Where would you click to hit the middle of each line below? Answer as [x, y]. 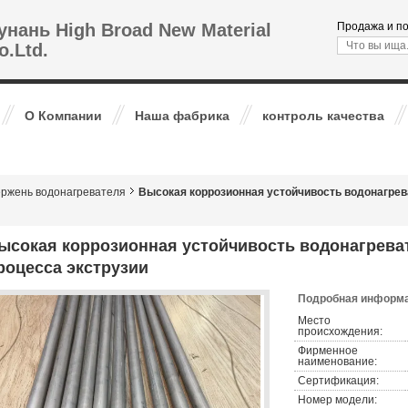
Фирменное [328, 351]
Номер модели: [337, 400]
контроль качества [323, 116]
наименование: [337, 362]
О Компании [63, 116]
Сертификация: [338, 381]
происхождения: [340, 331]
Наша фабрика [182, 116]
